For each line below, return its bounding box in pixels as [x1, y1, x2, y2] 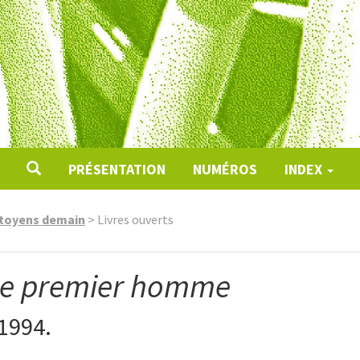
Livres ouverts [97, 211, 174, 227]
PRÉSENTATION [67, 160, 166, 178]
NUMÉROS [192, 160, 257, 178]
